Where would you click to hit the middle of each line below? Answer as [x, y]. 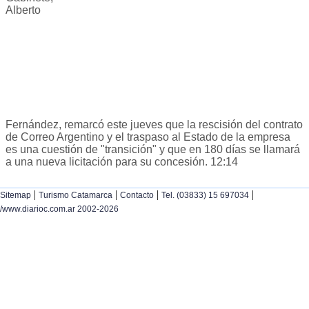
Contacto [137, 196]
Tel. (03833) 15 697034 [205, 196]
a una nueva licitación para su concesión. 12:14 [122, 162]
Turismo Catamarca [76, 196]
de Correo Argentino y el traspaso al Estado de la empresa [148, 137]
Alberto [23, 10]
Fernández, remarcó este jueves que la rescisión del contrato [154, 125]
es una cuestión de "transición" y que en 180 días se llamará [153, 150]
